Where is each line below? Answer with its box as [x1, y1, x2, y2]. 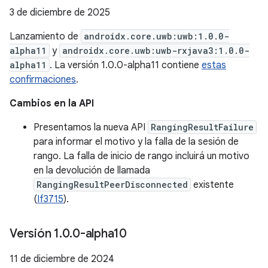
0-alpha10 [72, 226, 127, 241]
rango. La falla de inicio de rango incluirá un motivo [33, 150, 249, 162]
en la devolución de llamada [33, 165, 150, 176]
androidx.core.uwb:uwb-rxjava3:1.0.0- [62, 45, 249, 56]
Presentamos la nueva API [33, 121, 148, 133]
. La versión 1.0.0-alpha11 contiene [50, 59, 202, 71]
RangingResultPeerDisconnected [36, 179, 188, 190]
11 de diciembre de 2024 [10, 253, 114, 265]
